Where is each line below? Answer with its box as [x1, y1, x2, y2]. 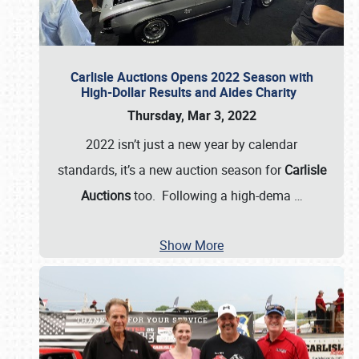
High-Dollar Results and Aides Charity [80, 83, 303, 101]
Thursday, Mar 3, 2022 [127, 107, 256, 124]
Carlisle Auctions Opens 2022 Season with [70, 68, 313, 86]
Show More [159, 236, 224, 254]
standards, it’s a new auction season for [57, 161, 284, 179]
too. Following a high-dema [130, 187, 294, 204]
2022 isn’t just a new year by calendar [86, 135, 297, 153]
